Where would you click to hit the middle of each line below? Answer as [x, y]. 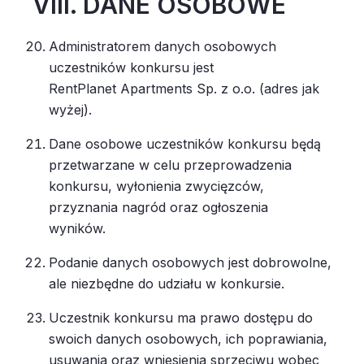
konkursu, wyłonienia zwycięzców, [156, 186]
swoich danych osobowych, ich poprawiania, [188, 339]
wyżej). [72, 110]
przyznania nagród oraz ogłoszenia [158, 207]
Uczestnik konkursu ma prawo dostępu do [181, 318]
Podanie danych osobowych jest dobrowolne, [190, 262]
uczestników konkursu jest [131, 67]
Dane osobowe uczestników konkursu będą [185, 144]
